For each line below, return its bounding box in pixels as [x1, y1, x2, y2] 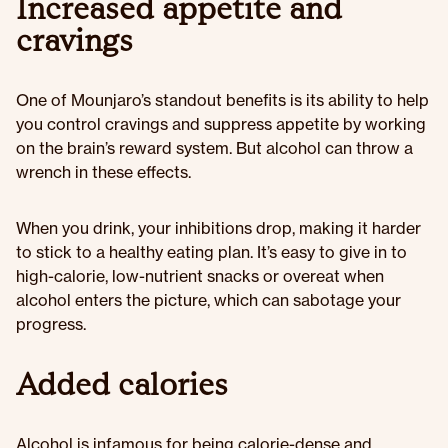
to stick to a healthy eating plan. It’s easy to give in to [16, 242, 407, 262]
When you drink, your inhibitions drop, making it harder [16, 218, 421, 238]
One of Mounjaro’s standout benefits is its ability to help [16, 90, 429, 110]
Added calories [16, 365, 228, 403]
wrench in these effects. [16, 162, 191, 182]
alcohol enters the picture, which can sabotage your [16, 290, 401, 310]
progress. [16, 314, 86, 334]
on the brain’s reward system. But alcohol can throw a [16, 138, 413, 158]
